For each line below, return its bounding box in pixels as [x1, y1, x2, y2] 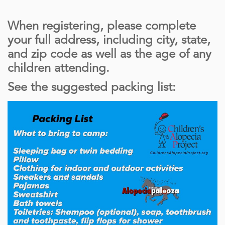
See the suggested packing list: [8, 82, 176, 94]
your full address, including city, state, [8, 35, 210, 47]
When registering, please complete [8, 21, 196, 33]
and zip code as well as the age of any [8, 49, 211, 61]
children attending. [8, 63, 109, 75]
